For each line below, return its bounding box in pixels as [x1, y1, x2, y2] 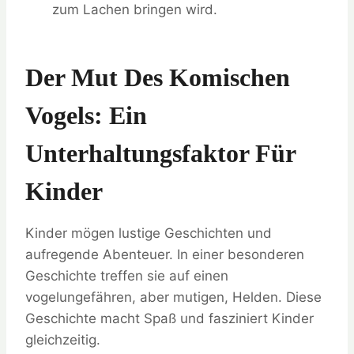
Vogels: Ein [25, 101, 147, 130]
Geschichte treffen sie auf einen [25, 268, 228, 284]
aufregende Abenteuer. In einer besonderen [25, 247, 304, 263]
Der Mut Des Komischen [25, 63, 290, 92]
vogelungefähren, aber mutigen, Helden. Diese [25, 289, 322, 306]
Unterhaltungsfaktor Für [25, 139, 296, 168]
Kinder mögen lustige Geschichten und [25, 225, 272, 242]
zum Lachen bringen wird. [52, 2, 217, 18]
